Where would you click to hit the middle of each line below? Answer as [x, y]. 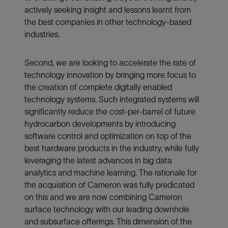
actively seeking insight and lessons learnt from [108, 9]
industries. [42, 34]
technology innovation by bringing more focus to [110, 75]
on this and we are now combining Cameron [103, 197]
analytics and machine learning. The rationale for [111, 172]
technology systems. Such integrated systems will [112, 99]
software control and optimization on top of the [108, 136]
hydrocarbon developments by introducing [100, 123]
